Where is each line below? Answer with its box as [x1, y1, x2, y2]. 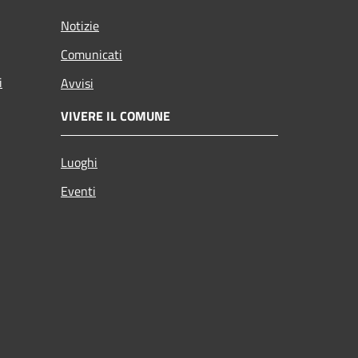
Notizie [61, 15, 99, 35]
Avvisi [61, 73, 93, 93]
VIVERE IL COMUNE [61, 105, 170, 125]
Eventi [61, 181, 96, 201]
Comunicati [61, 44, 122, 64]
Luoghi [61, 152, 97, 172]
